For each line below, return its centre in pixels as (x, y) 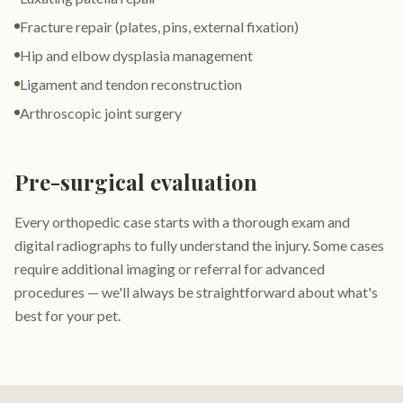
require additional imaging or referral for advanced (170, 269)
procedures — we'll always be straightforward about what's (196, 292)
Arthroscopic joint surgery (101, 113)
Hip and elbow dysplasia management (136, 55)
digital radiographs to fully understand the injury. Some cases (199, 245)
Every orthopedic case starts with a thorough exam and (182, 222)
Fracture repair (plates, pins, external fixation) (159, 27)
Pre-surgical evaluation (136, 182)
